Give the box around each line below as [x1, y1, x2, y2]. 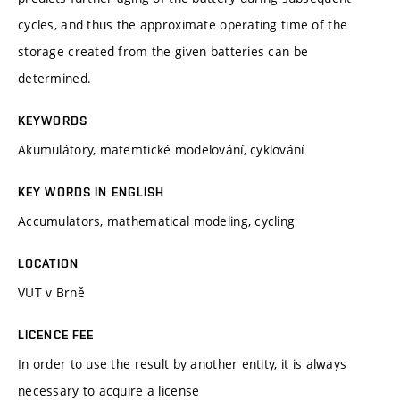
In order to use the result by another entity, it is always [18, 354, 347, 372]
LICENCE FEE [18, 327, 95, 342]
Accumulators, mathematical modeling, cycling [18, 212, 296, 229]
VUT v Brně [18, 283, 85, 301]
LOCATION [18, 255, 79, 271]
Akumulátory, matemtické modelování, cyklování [18, 140, 304, 158]
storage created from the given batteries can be [18, 42, 309, 60]
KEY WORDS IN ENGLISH [18, 184, 165, 199]
